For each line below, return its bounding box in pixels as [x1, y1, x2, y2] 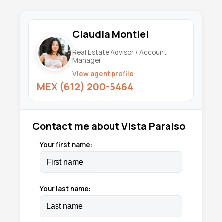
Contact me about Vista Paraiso [32, 119, 185, 133]
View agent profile [72, 69, 134, 79]
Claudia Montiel [72, 27, 149, 41]
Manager [72, 56, 101, 65]
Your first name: [40, 140, 92, 150]
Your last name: [40, 184, 91, 194]
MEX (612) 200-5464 [37, 80, 133, 94]
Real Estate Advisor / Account [72, 48, 166, 57]
